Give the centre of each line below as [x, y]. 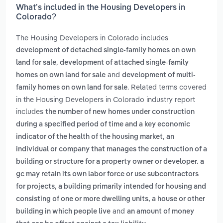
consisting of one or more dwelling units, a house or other [111, 199]
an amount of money [161, 212]
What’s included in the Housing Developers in [101, 8]
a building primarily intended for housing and [132, 187]
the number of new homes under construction [120, 112]
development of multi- [159, 75]
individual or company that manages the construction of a [111, 150]
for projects [35, 187]
